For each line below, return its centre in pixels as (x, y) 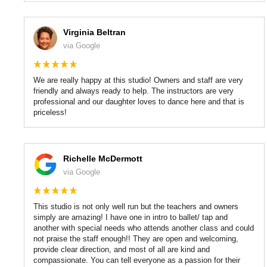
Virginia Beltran (94, 32)
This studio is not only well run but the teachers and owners (136, 206)
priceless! (50, 113)
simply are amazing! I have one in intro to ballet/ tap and (131, 217)
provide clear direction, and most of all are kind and (122, 249)
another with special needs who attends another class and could (144, 228)
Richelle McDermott (103, 158)
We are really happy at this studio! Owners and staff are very (138, 80)
